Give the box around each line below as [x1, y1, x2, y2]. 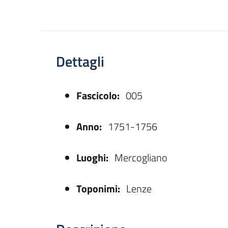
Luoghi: [76, 149, 108, 165]
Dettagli [56, 50, 104, 72]
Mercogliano [112, 149, 167, 165]
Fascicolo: [76, 87, 120, 103]
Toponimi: [76, 180, 120, 196]
